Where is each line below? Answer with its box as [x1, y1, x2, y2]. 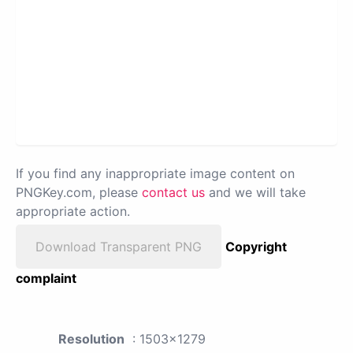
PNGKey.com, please [16, 184, 142, 200]
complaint [16, 269, 76, 286]
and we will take [205, 184, 306, 200]
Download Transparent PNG [35, 238, 202, 255]
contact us [142, 184, 205, 200]
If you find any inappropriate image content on [16, 165, 295, 181]
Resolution [58, 330, 124, 347]
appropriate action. [16, 203, 130, 219]
